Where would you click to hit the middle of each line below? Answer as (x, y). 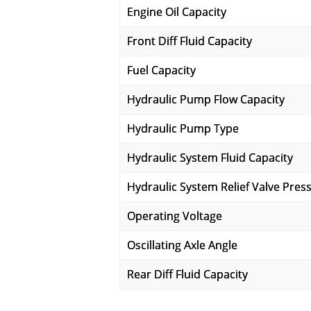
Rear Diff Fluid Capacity (187, 274)
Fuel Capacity (161, 70)
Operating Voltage (175, 216)
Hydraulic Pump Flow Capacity (206, 99)
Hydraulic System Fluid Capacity (210, 158)
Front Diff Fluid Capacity (190, 41)
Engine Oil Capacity (177, 12)
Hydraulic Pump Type (183, 128)
